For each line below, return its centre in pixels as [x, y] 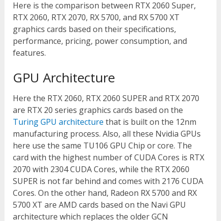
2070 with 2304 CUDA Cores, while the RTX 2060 [101, 169]
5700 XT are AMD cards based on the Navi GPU [100, 204]
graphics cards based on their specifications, [95, 29]
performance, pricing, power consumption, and [100, 41]
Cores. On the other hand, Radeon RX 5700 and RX [105, 193]
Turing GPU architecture [58, 122]
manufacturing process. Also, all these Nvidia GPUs [107, 133]
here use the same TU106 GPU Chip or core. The [103, 145]
